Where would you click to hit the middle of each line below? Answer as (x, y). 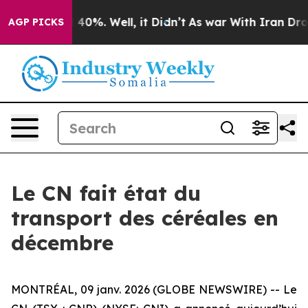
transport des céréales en (145, 218)
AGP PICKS (36, 22)
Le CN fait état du (106, 193)
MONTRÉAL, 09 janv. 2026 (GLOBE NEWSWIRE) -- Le (154, 289)
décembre (62, 243)
